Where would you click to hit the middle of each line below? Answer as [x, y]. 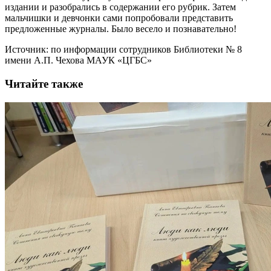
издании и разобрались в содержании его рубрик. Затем [120, 7]
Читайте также [44, 83]
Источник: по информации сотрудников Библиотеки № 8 [123, 50]
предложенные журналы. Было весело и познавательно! [121, 29]
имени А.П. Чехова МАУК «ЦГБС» [78, 60]
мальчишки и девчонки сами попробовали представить [119, 18]
